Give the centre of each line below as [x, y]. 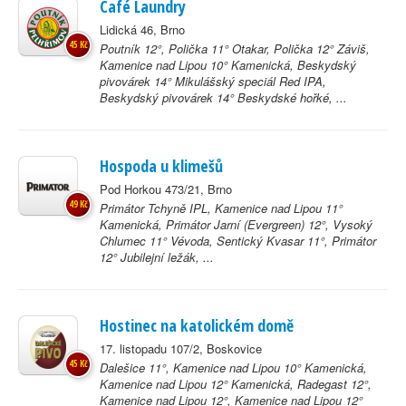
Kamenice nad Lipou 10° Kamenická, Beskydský [228, 65]
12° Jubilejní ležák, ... [157, 257]
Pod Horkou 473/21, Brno [166, 189]
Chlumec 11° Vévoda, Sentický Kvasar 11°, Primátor [238, 241]
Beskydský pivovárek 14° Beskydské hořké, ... [223, 97]
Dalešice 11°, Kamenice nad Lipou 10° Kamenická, [233, 367]
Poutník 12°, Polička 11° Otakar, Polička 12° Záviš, [235, 48]
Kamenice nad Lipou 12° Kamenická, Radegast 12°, [236, 384]
